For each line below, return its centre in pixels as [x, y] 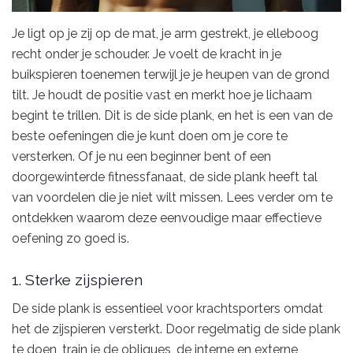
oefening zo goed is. [71, 238]
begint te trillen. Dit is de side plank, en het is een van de [172, 115]
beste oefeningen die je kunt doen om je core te [150, 136]
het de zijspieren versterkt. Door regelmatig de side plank [176, 329]
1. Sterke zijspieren [77, 280]
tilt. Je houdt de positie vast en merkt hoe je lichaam [162, 95]
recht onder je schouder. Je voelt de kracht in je [147, 54]
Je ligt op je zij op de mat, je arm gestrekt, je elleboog [165, 33]
